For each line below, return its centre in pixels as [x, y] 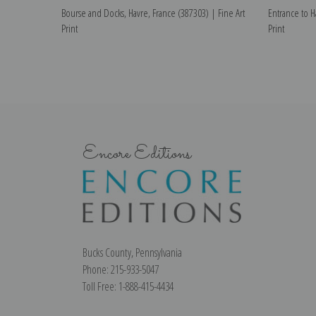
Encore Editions [137, 154]
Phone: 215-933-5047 [121, 269]
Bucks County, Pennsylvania [132, 252]
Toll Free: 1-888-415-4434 [128, 286]
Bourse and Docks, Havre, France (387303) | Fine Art [153, 13]
